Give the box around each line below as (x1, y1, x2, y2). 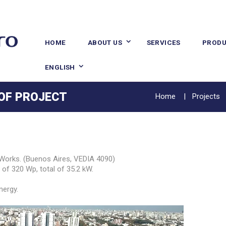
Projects (192, 92, 220, 101)
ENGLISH (44, 63, 75, 72)
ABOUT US (87, 38, 122, 46)
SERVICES (146, 38, 181, 46)
